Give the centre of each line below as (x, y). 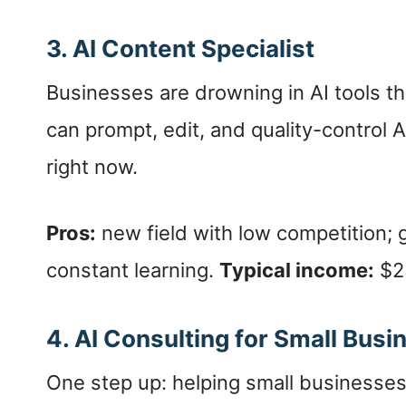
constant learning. (133, 271)
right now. (92, 167)
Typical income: (297, 271)
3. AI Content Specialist (180, 49)
